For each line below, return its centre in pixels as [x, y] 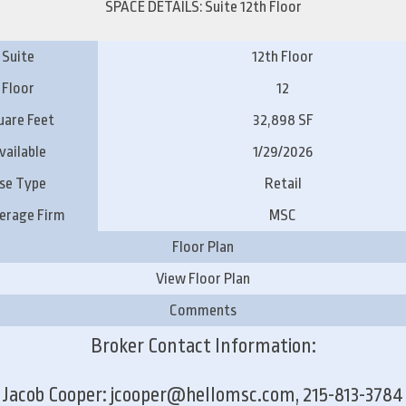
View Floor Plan [203, 278]
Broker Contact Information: [203, 346]
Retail [283, 183]
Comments [203, 310]
